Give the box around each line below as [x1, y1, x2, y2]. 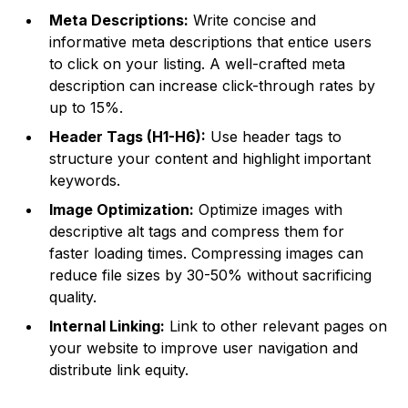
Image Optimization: [49, 200, 195, 219]
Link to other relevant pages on [165, 317, 388, 336]
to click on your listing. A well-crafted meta [49, 55, 346, 74]
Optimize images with [194, 200, 343, 219]
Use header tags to [206, 127, 342, 147]
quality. [49, 288, 97, 307]
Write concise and [189, 11, 317, 30]
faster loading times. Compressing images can [49, 244, 364, 263]
